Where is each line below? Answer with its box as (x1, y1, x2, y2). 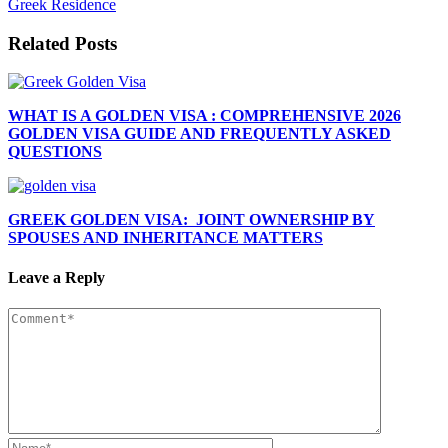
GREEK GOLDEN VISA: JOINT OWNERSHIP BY (8, 211, 375, 229)
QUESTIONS (8, 143, 102, 161)
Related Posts (8, 32, 117, 54)
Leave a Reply (8, 268, 105, 286)
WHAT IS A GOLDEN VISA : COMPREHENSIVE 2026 (8, 107, 401, 125)
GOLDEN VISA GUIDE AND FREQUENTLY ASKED (8, 125, 391, 143)
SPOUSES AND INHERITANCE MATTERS (8, 229, 323, 247)
